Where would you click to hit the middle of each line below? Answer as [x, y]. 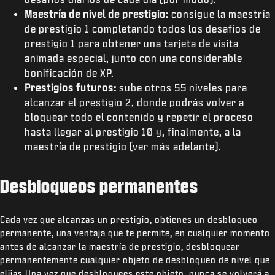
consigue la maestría [220, 14]
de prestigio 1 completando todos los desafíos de [143, 29]
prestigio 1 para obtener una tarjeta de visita [132, 43]
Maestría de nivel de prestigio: [97, 14]
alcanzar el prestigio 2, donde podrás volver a [134, 102]
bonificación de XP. [69, 73]
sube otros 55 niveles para [182, 87]
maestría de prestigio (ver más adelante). [123, 146]
